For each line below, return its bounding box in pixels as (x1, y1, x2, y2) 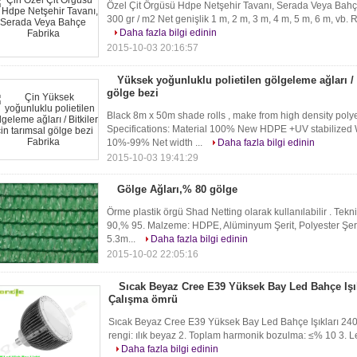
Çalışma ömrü (108, 293, 178, 305)
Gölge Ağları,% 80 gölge (117, 183, 237, 195)
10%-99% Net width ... (107, 137, 205, 148)
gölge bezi (107, 87, 159, 99)
